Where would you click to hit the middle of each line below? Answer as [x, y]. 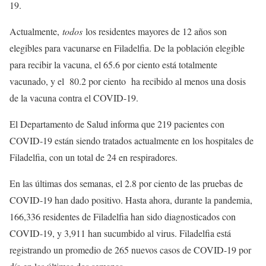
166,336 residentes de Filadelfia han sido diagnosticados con [123, 217]
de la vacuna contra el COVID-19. [74, 98]
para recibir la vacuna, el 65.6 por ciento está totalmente [113, 65]
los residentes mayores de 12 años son [155, 31]
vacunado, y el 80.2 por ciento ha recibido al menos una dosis [128, 81]
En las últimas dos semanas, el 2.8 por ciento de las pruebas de [126, 183]
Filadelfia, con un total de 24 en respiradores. [94, 157]
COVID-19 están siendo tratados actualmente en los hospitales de [132, 141]
